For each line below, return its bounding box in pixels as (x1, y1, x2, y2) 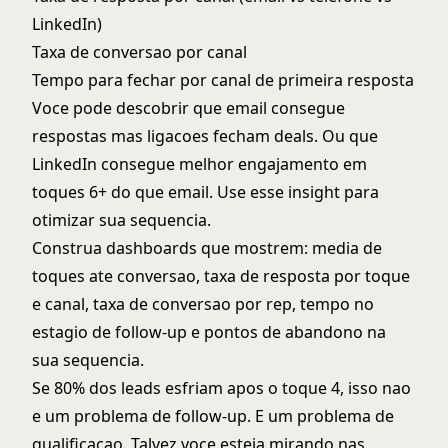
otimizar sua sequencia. (32, 209, 211, 231)
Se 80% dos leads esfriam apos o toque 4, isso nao (32, 377, 411, 399)
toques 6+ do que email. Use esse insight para (32, 181, 379, 203)
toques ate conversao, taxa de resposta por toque (32, 265, 410, 287)
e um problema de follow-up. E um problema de (32, 405, 394, 427)
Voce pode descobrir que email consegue (32, 97, 345, 119)
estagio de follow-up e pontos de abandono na (32, 321, 386, 343)
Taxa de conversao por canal (32, 41, 247, 63)
